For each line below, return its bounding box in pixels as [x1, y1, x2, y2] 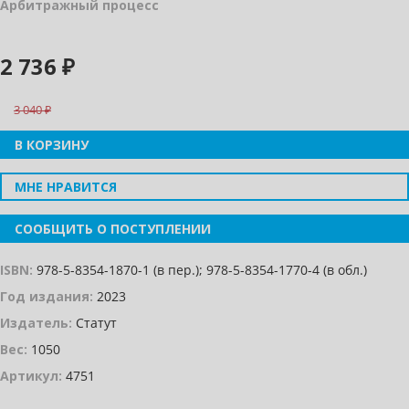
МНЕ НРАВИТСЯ [11, 177, 117, 195]
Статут [72, 313, 117, 331]
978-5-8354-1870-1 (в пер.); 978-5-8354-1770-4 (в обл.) [33, 260, 367, 278]
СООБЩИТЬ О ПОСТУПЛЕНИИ [11, 219, 211, 237]
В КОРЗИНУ [11, 135, 89, 153]
